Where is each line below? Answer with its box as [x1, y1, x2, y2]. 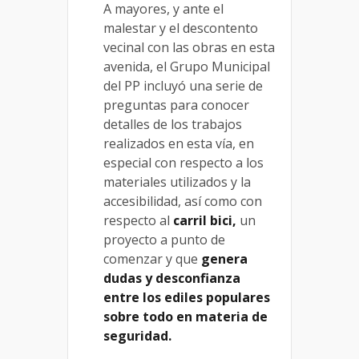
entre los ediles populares [103, 288, 270, 306]
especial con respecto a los [103, 153, 264, 171]
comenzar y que [103, 249, 201, 268]
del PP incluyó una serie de [103, 76, 263, 95]
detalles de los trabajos [103, 115, 242, 133]
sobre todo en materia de [103, 307, 268, 325]
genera [201, 249, 248, 268]
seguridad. [103, 326, 171, 345]
